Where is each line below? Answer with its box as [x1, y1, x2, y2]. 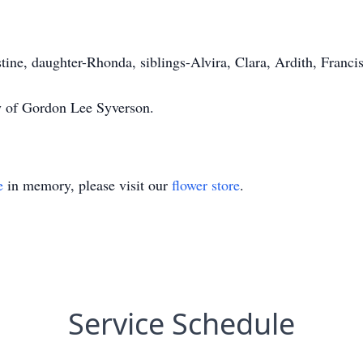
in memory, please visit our [3, 175, 172, 194]
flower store [172, 175, 240, 194]
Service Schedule [68, 304, 295, 344]
